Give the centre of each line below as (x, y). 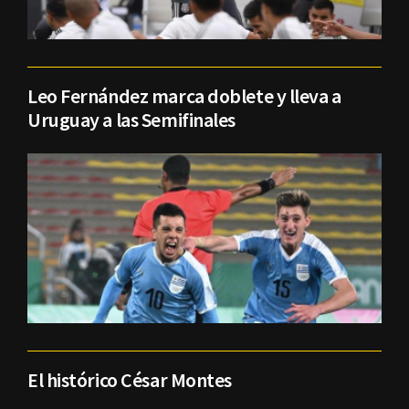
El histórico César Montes (130, 380)
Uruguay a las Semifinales (131, 119)
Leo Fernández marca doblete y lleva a (184, 95)
